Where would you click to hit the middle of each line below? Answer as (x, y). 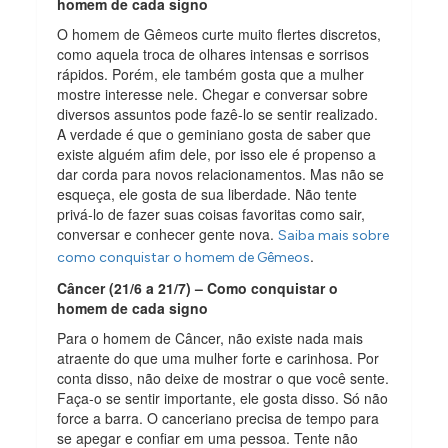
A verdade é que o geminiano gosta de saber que (214, 133)
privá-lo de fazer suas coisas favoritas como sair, (211, 213)
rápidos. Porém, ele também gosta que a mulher (211, 73)
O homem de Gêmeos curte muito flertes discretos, (219, 33)
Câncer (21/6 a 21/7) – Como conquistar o (198, 287)
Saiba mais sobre (334, 235)
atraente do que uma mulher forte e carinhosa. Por (218, 357)
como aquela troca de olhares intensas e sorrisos (213, 53)
